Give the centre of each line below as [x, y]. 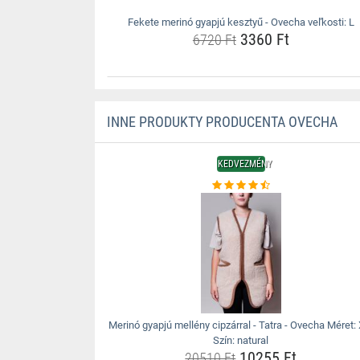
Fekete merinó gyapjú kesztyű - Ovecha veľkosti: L [241, 22]
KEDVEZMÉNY [244, 164]
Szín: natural [241, 340]
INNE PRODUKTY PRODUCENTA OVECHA [222, 122]
